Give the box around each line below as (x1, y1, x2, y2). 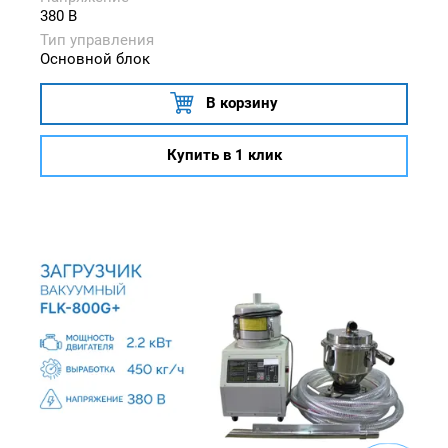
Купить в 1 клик (166, 146, 282, 165)
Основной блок (40, 49, 150, 68)
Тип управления (40, 30, 154, 49)
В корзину (206, 93, 278, 112)
